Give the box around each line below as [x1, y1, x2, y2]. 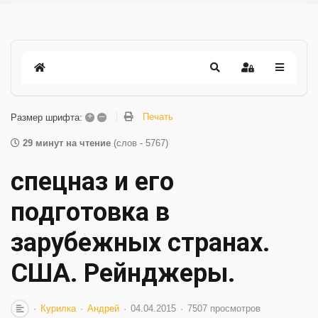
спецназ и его [11, 167, 174, 197]
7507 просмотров [187, 303, 261, 314]
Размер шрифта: [11, 111, 82, 123]
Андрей [87, 303, 119, 314]
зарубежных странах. [11, 228, 270, 258]
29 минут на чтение [23, 138, 111, 148]
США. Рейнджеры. [11, 258, 235, 288]
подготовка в [11, 197, 170, 227]
